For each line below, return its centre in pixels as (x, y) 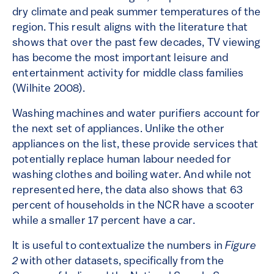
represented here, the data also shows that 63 (128, 191)
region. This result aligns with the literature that (130, 28)
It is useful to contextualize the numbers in (119, 246)
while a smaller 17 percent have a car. (106, 221)
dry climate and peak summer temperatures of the (137, 13)
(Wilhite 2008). (50, 89)
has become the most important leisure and (120, 59)
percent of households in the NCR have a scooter (134, 206)
